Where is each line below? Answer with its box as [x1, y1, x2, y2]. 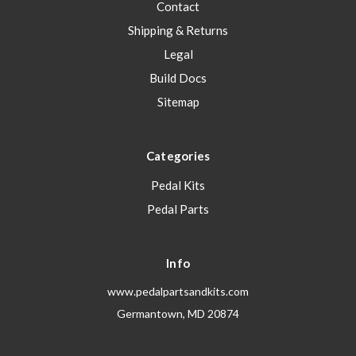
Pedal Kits [151, 178, 205, 193]
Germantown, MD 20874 [117, 307, 239, 321]
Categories [145, 149, 211, 164]
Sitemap [157, 95, 199, 110]
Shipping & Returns [128, 23, 228, 38]
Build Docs [149, 71, 207, 86]
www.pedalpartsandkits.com [107, 284, 249, 299]
